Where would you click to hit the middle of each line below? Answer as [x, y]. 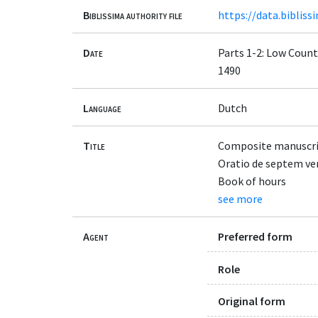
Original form [252, 301]
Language [102, 108]
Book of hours [252, 181]
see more [240, 199]
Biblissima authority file [133, 15]
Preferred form [255, 237]
